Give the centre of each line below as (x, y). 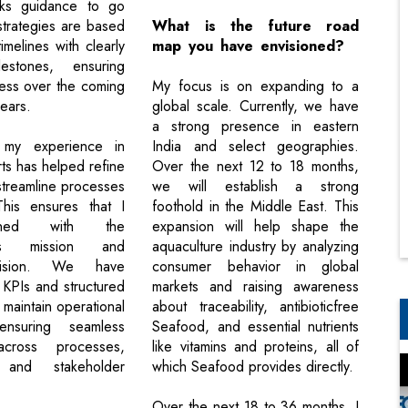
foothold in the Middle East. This (255, 207)
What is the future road (255, 26)
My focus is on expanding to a (255, 87)
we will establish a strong (255, 187)
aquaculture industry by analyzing (255, 247)
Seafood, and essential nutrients (255, 327)
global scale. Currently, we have (255, 107)
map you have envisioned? (249, 46)
